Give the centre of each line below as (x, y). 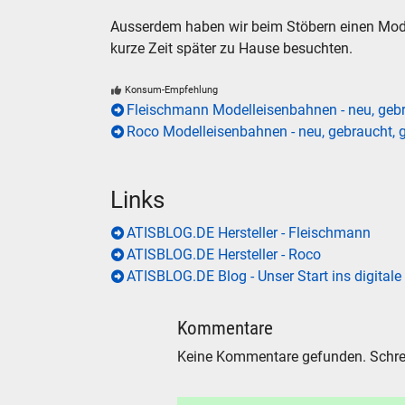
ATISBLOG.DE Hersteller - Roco (224, 255)
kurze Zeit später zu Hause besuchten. (231, 48)
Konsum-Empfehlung (172, 89)
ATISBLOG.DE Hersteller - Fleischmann (249, 233)
